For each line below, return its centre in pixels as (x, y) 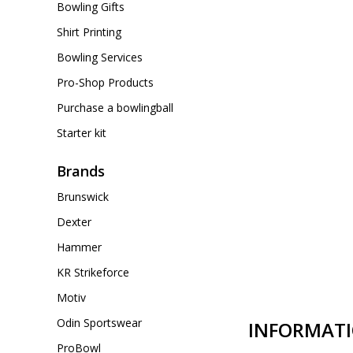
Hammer (79, 247)
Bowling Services (100, 57)
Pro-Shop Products (105, 82)
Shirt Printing (89, 32)
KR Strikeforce (93, 272)
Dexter (74, 222)
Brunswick (83, 197)
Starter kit (82, 133)
